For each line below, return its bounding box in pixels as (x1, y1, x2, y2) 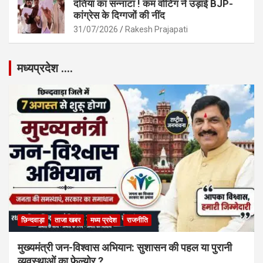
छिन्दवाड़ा (21, 215, 45, 224)
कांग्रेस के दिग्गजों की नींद (73, 9, 165, 21)
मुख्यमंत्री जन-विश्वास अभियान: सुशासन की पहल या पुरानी (18, 241, 232, 254)
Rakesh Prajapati (125, 24, 188, 34)
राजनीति (127, 215, 148, 224)
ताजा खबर (55, 215, 80, 224)
